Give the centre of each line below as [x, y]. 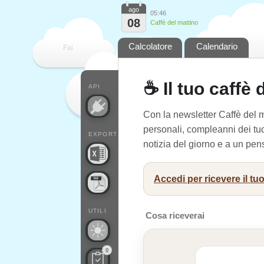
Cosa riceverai [175, 215]
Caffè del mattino [174, 22]
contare [123, 85]
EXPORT [103, 134]
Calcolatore [150, 46]
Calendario [217, 46]
